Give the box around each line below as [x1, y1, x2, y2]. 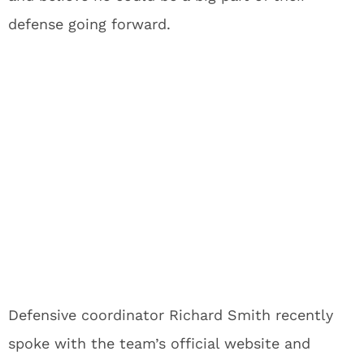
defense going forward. [8, 15, 171, 32]
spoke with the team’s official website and [8, 335, 310, 352]
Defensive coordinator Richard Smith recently [8, 306, 333, 323]
